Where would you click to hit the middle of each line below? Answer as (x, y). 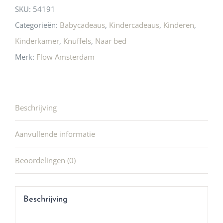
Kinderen (179, 25)
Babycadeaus (82, 25)
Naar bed (111, 41)
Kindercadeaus (134, 25)
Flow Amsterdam (65, 57)
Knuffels (77, 41)
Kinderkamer (37, 41)
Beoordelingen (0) (45, 161)
